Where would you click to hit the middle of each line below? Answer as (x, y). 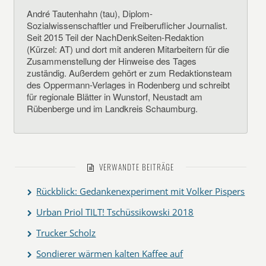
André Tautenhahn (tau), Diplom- (90, 13)
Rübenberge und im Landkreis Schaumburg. (113, 108)
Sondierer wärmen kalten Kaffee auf (110, 254)
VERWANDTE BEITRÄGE (134, 167)
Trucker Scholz (66, 233)
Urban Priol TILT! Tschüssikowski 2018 (115, 212)
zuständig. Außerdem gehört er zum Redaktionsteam (130, 73)
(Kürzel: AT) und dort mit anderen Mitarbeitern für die (128, 49)
